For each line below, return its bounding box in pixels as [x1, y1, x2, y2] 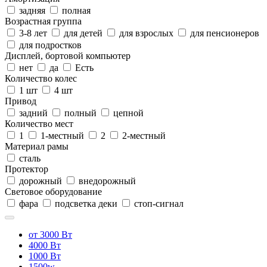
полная [60, 5, 91, 15]
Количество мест [5, 118, 73, 129]
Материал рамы [5, 141, 69, 151]
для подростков [17, 39, 82, 50]
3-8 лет [17, 27, 49, 38]
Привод [5, 95, 36, 106]
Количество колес [5, 73, 77, 83]
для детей [61, 27, 105, 38]
